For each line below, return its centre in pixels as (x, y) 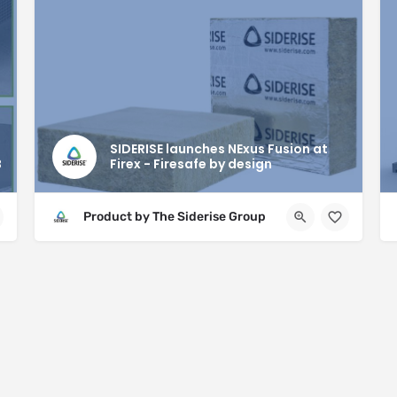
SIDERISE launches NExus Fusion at (219, 149)
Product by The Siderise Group (175, 217)
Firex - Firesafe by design (191, 164)
